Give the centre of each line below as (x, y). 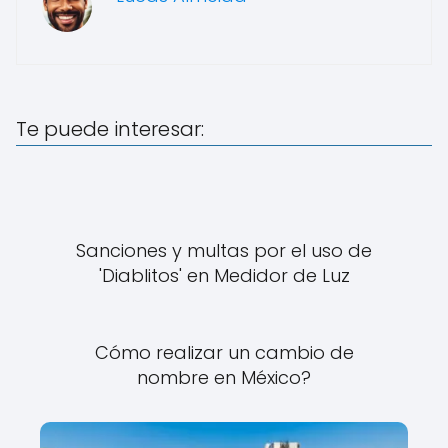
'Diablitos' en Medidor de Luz (224, 275)
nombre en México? (224, 377)
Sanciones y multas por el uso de (224, 250)
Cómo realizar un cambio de (224, 352)
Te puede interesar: (110, 128)
